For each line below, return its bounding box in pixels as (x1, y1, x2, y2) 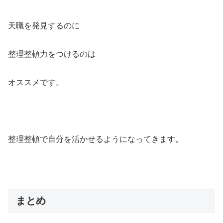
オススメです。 (8, 78, 64, 87)
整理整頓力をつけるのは (8, 50, 96, 59)
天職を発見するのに (8, 21, 80, 30)
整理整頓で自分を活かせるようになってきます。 (8, 134, 183, 143)
